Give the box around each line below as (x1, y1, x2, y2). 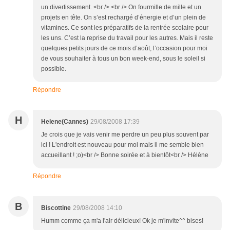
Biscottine (41, 204, 71, 212)
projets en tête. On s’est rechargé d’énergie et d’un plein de (41, 14, 206, 22)
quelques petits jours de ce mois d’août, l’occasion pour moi (41, 45, 207, 52)
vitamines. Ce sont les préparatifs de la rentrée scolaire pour (41, 24, 208, 32)
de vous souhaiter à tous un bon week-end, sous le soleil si (41, 55, 205, 63)
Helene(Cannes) (41, 118, 88, 126)
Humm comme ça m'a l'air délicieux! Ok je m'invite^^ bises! (41, 217, 203, 225)
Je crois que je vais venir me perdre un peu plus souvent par (41, 131, 209, 139)
